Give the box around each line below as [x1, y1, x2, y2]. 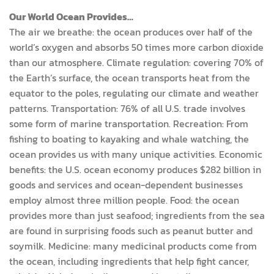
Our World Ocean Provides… [9, 9, 133, 24]
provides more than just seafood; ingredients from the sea [9, 208, 265, 223]
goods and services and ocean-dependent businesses [9, 177, 243, 193]
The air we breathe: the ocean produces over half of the [9, 24, 253, 40]
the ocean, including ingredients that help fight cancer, [9, 254, 249, 269]
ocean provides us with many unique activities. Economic [9, 147, 262, 162]
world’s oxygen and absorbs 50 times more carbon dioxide [9, 40, 264, 55]
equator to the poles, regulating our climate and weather [9, 86, 259, 101]
